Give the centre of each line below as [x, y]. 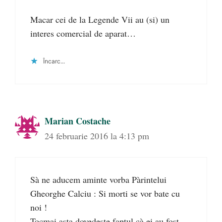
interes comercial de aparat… [83, 33]
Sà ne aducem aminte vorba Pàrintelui [98, 180]
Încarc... [54, 61]
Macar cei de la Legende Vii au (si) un [100, 20]
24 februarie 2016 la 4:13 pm [97, 136]
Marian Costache [78, 121]
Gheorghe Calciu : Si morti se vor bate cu [105, 194]
